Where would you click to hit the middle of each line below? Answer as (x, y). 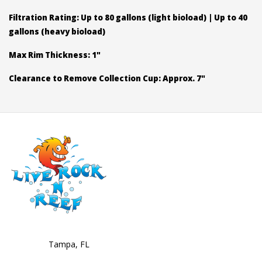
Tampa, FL (69, 244)
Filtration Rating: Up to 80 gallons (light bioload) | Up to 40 (128, 18)
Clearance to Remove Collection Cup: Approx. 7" (107, 79)
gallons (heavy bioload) (57, 32)
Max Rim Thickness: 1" (55, 55)
